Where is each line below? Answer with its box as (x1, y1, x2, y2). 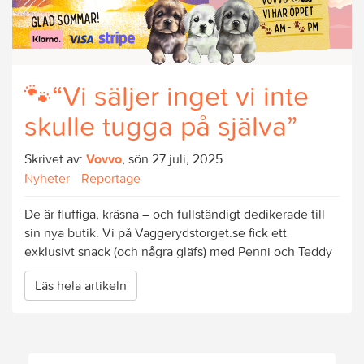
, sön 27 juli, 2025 (122, 150, 223, 167)
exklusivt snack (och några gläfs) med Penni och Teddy (24, 243, 332, 260)
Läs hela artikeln (35, 276, 127, 293)
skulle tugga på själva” (24, 109, 297, 144)
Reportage (81, 170, 141, 187)
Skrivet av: (24, 150, 86, 167)
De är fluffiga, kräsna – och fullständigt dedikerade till (24, 206, 325, 223)
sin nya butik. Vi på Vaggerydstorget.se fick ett (24, 224, 287, 241)
